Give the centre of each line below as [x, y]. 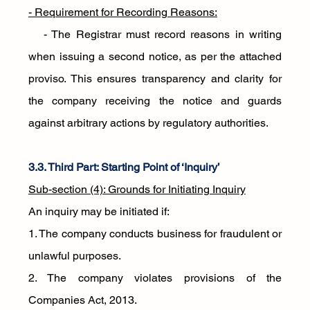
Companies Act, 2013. [82, 300]
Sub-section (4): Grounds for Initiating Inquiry [137, 189]
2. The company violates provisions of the [155, 278]
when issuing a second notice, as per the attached [155, 56]
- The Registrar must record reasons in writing [155, 34]
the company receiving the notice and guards [155, 101]
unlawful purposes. [74, 256]
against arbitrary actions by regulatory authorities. [148, 123]
